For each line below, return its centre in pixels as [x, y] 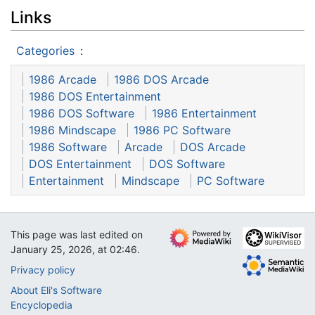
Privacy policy [43, 270]
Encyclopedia [41, 305]
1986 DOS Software [82, 113]
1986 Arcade [63, 79]
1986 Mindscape [72, 130]
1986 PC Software [182, 130]
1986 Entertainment [204, 113]
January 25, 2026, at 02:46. [75, 249]
